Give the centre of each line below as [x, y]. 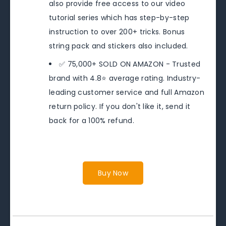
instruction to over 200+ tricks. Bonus [117, 32]
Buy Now [113, 173]
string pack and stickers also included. [119, 46]
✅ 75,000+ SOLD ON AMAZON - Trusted [130, 64]
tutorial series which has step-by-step [119, 18]
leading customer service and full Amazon [127, 93]
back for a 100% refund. [92, 121]
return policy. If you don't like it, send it [120, 107]
